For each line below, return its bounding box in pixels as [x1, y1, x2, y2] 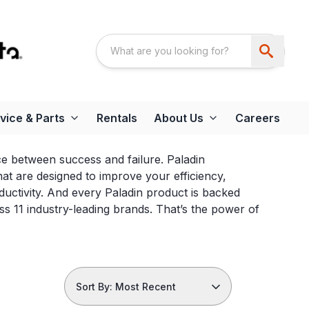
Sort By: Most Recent [75, 281, 176, 293]
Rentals [97, 111, 137, 126]
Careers [235, 111, 280, 126]
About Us [154, 111, 203, 126]
